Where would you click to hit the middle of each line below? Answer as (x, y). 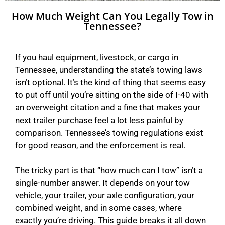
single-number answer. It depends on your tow (102, 183)
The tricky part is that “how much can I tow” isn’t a (109, 171)
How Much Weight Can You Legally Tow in (113, 16)
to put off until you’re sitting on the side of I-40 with (112, 95)
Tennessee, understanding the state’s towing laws (109, 70)
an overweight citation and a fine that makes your (108, 107)
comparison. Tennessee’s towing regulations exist (109, 132)
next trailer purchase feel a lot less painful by (99, 120)
